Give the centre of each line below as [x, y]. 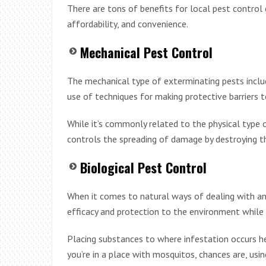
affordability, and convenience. [128, 23]
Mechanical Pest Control [146, 52]
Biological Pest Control [143, 167]
